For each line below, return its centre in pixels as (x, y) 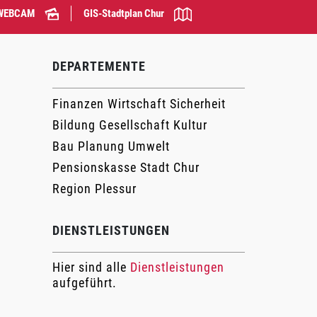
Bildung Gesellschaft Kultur (130, 125)
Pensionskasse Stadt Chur (126, 167)
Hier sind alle (92, 267)
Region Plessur (95, 189)
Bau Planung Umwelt (111, 146)
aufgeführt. (85, 283)
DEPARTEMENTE (99, 66)
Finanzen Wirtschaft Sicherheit (139, 104)
